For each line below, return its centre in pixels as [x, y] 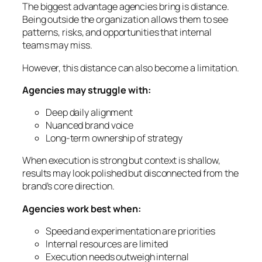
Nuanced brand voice [90, 125]
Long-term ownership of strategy [114, 138]
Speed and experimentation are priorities [130, 231]
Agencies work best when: [82, 208]
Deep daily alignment [89, 113]
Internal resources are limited [107, 244]
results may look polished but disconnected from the [130, 173]
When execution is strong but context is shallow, [122, 161]
